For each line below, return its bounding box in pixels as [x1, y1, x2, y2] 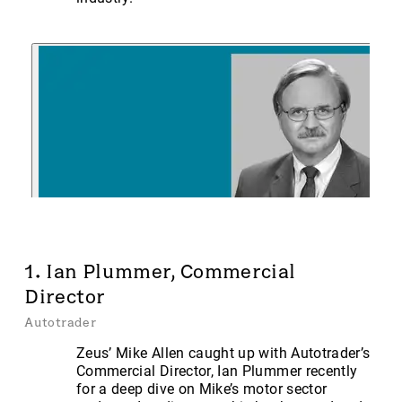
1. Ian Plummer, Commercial [24, 260, 296, 283]
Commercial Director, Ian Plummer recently [76, 363, 358, 380]
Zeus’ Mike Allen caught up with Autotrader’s [76, 345, 371, 363]
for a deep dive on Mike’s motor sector [76, 380, 328, 398]
